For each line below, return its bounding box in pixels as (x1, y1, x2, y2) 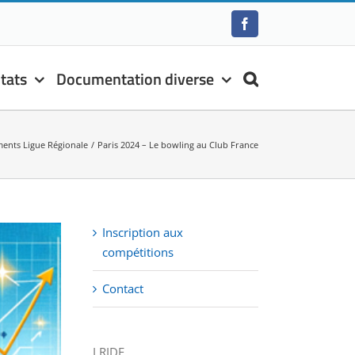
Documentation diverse (56, 66, 214, 91)
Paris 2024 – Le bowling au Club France (97, 138, 258, 151)
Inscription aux (102, 224, 183, 240)
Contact (102, 281, 143, 296)
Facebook (243, 22, 293, 36)
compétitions (102, 244, 174, 260)
